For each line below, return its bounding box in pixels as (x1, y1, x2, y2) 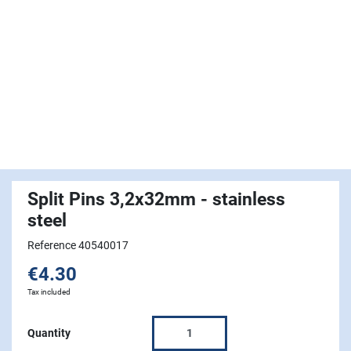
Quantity (27, 327, 71, 340)
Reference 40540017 (27, 239, 128, 252)
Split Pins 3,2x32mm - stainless (27, 188, 285, 211)
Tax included (27, 288, 71, 297)
